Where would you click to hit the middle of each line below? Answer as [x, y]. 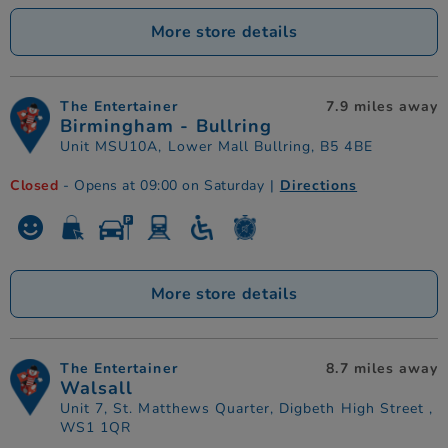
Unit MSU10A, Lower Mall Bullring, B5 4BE [216, 146]
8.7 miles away [382, 368]
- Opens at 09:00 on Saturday [161, 185]
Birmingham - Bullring [166, 125]
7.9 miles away [382, 106]
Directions [318, 185]
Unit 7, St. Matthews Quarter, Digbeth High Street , [247, 408]
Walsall [97, 387]
